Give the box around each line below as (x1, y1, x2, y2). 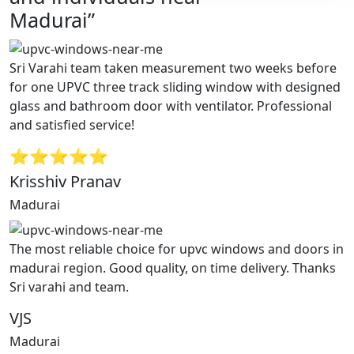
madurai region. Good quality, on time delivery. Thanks (9, 258, 336, 277)
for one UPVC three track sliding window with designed (9, 78, 341, 96)
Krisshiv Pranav (9, 171, 121, 193)
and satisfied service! (9, 116, 134, 134)
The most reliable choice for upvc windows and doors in (9, 239, 344, 258)
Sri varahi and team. (9, 277, 129, 296)
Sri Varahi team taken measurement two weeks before (9, 59, 337, 77)
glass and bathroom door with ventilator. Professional (9, 97, 332, 115)
